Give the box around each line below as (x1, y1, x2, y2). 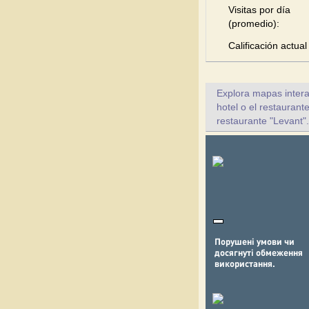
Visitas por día (228, 4, 290, 15)
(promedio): (228, 18, 279, 29)
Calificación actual (228, 40, 307, 51)
